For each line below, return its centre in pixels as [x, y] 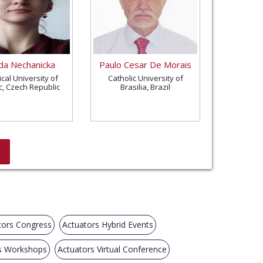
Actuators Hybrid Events [108, 224]
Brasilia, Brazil [146, 87]
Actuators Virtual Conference [112, 249]
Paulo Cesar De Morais [146, 64]
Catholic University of [145, 78]
